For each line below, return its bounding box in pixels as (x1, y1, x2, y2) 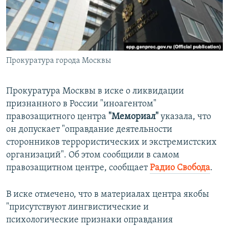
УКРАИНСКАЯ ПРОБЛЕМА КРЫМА (18, 61, 115, 68)
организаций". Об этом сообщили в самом (6, 150, 179, 161)
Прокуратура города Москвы (6, 57, 111, 65)
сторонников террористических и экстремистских (6, 138, 217, 148)
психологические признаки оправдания (6, 215, 173, 225)
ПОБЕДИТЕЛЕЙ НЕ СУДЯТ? (18, 6, 96, 13)
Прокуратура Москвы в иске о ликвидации (6, 86, 184, 97)
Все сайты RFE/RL (17, 73, 87, 83)
